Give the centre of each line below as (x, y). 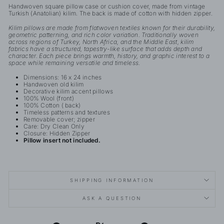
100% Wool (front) (49, 98)
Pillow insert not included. (62, 140)
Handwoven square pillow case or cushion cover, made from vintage (107, 6)
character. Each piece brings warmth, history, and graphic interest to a (109, 55)
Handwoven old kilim (54, 84)
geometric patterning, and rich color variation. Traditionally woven (104, 34)
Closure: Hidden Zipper (57, 133)
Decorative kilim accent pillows (68, 91)
